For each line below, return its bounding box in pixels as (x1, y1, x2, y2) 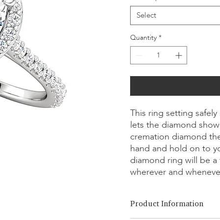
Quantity (130, 33, 157, 42)
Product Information (130, 198, 203, 208)
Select (136, 10, 156, 20)
